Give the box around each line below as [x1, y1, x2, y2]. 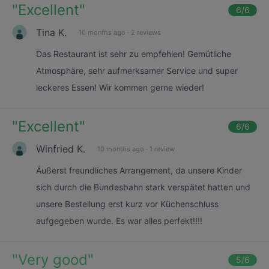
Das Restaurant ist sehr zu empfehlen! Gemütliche [36, 49, 231, 59]
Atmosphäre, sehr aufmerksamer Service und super [36, 65, 238, 76]
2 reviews [131, 28, 161, 37]
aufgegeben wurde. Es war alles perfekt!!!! [36, 216, 202, 226]
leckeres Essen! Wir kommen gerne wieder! [36, 82, 204, 92]
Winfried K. [36, 142, 85, 155]
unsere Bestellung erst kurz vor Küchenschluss [36, 199, 219, 209]
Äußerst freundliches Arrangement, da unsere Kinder [36, 165, 242, 175]
